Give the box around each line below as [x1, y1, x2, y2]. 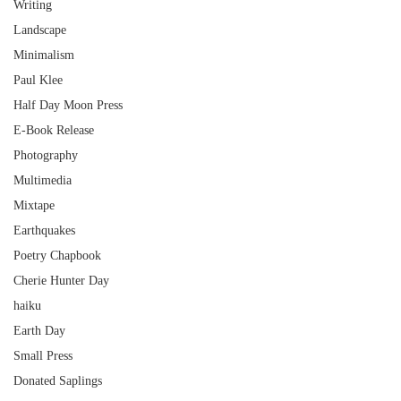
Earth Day [13, 324, 65, 337]
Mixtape [13, 199, 55, 212]
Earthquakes [13, 224, 75, 237]
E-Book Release [13, 124, 94, 137]
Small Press [13, 349, 73, 363]
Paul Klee [13, 73, 63, 87]
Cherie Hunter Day [13, 274, 109, 287]
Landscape [13, 23, 66, 37]
